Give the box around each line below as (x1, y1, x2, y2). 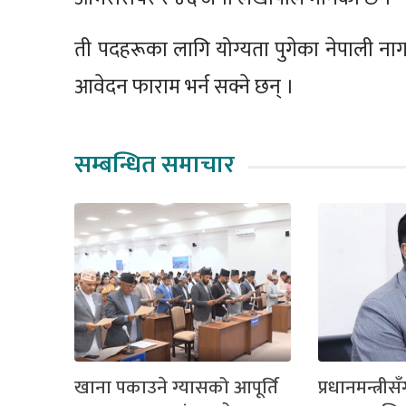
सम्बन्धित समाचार (74, 144, 236, 186)
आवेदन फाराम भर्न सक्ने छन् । (74, 70, 295, 105)
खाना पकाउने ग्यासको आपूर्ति (74, 372, 279, 404)
